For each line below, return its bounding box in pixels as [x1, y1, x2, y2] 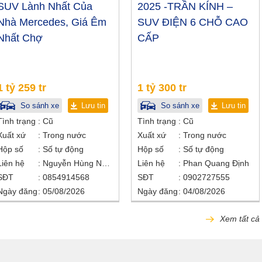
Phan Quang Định [183, 158, 249, 168]
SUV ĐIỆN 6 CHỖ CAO [137, 16, 248, 29]
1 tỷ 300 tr [137, 82, 187, 94]
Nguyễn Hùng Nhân [102, 158, 110, 168]
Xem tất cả [218, 214, 260, 224]
